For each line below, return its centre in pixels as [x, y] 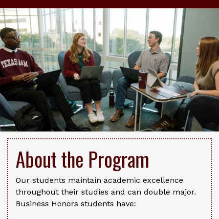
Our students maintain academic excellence [99, 180]
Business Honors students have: [76, 204]
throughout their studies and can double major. [106, 192]
